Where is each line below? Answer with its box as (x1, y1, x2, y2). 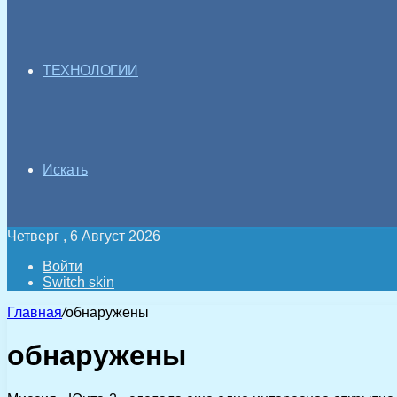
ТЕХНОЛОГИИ (43, 63, 138, 78)
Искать (43, 162, 88, 177)
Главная (7, 305, 62, 320)
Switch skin (43, 275, 114, 290)
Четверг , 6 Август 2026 (7, 229, 160, 244)
